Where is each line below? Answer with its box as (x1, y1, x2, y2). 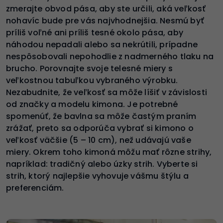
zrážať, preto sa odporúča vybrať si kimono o (6, 122, 194, 134)
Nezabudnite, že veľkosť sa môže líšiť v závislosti (6, 87, 208, 99)
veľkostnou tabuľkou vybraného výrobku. (6, 75, 178, 87)
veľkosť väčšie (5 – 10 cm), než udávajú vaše (6, 134, 191, 146)
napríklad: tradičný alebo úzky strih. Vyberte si (6, 158, 198, 170)
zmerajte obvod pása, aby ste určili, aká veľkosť (6, 3, 206, 15)
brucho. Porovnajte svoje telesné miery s (6, 63, 173, 75)
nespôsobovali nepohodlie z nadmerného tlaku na (6, 51, 214, 63)
